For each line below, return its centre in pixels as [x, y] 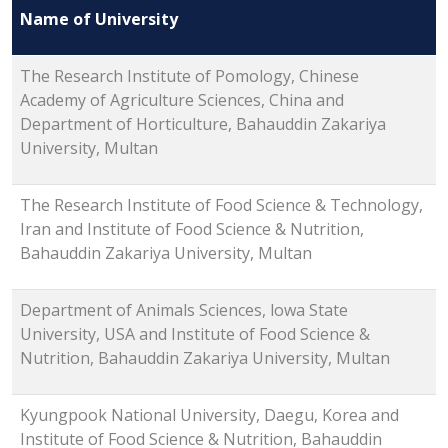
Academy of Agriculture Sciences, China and [182, 100]
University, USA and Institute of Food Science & [195, 334]
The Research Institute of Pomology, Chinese [189, 76]
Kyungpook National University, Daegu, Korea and [209, 415]
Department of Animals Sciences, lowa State [184, 310]
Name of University [99, 19]
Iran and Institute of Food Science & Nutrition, [192, 229]
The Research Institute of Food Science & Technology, [221, 205]
